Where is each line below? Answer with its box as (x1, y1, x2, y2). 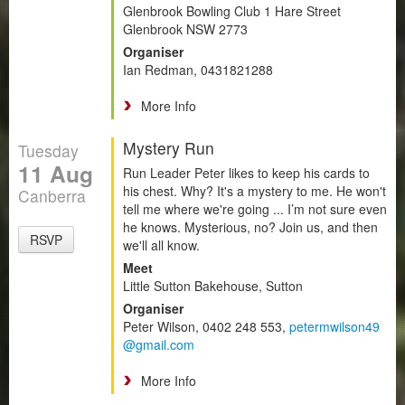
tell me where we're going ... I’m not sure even (123, 199, 387, 218)
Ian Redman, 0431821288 (123, 60, 273, 79)
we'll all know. (123, 235, 200, 254)
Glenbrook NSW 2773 (123, 19, 248, 38)
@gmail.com (123, 334, 194, 353)
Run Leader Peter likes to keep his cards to (123, 163, 370, 182)
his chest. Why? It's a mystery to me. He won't (123, 181, 386, 200)
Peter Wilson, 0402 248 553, (123, 316, 289, 335)
